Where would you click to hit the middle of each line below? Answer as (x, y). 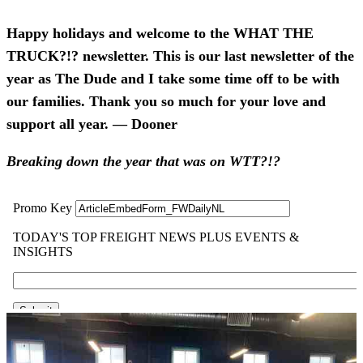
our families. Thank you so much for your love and (166, 101)
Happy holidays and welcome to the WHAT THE (160, 33)
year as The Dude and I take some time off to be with (173, 78)
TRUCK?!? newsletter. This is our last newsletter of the (180, 56)
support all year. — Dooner (92, 124)
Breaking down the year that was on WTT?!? (143, 161)
